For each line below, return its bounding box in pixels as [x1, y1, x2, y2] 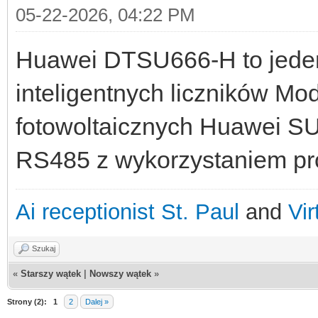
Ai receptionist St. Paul [16, 199, 239, 224]
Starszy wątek [21, 268, 81, 279]
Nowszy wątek [89, 268, 151, 279]
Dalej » [85, 297, 109, 306]
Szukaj [32, 244, 55, 253]
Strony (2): [7, 297, 47, 306]
